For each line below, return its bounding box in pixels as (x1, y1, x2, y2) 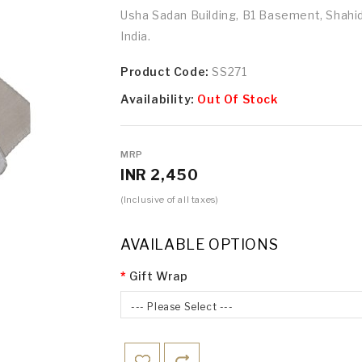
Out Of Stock (197, 92, 278, 107)
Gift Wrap (129, 269, 188, 284)
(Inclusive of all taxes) (120, 194, 219, 206)
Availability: (120, 92, 198, 107)
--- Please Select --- (131, 301, 234, 314)
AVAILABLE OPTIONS (120, 236, 279, 254)
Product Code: (120, 65, 213, 79)
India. (120, 29, 151, 44)
